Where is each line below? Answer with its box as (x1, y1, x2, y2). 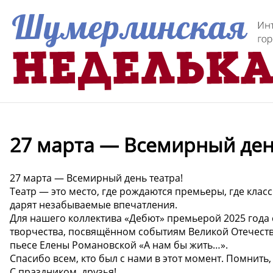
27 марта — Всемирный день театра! (10, 171, 183, 185)
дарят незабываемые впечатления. (10, 197, 177, 211)
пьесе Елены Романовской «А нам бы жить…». (10, 238, 228, 252)
